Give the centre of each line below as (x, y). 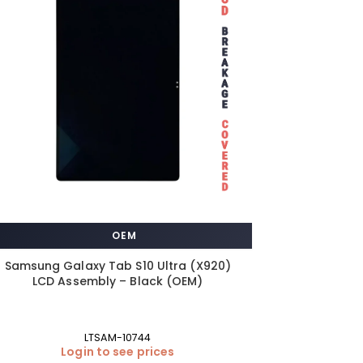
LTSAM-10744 (118, 337)
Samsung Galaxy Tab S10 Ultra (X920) (117, 265)
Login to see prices (118, 351)
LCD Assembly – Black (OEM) (117, 281)
